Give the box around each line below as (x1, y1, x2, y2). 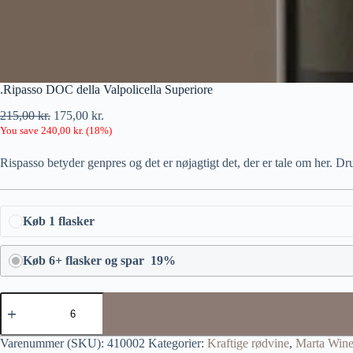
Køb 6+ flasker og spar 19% (23, 253, 176, 267)
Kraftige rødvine (207, 336, 289, 350)
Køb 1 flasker (23, 214, 95, 228)
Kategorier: (148, 336, 207, 350)
